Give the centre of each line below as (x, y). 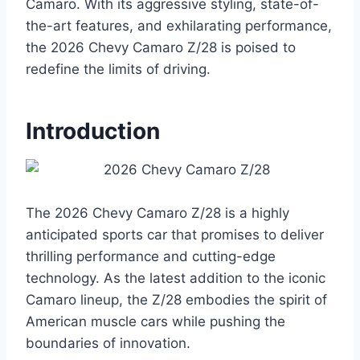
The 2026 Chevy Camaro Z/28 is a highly (157, 213)
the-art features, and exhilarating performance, (179, 26)
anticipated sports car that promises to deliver (175, 235)
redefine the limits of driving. (118, 70)
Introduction (93, 131)
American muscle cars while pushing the (155, 322)
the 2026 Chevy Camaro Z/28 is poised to (161, 48)
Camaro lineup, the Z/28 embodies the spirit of (176, 300)
